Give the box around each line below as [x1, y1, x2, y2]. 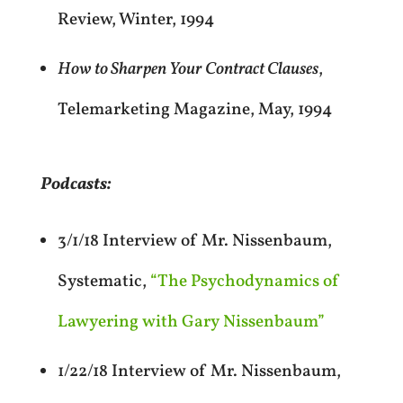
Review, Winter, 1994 [57, 8, 214, 32]
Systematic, [57, 270, 150, 294]
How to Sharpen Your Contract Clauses [57, 58, 318, 82]
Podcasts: [40, 173, 111, 197]
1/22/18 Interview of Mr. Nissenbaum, [57, 360, 341, 384]
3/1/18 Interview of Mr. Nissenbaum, [57, 229, 332, 254]
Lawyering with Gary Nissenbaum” [57, 310, 325, 335]
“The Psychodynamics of [149, 270, 340, 294]
